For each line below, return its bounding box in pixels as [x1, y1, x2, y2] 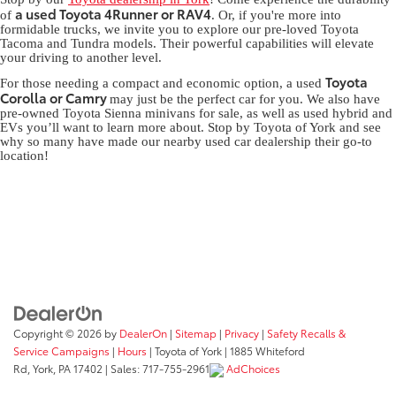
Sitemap [175, 324, 217, 340]
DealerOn [119, 324, 167, 340]
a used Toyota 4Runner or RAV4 [15, 4, 211, 24]
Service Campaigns [13, 342, 110, 358]
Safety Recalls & [267, 324, 346, 340]
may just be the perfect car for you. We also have [110, 91, 380, 106]
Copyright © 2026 [13, 324, 104, 340]
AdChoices [224, 360, 280, 376]
